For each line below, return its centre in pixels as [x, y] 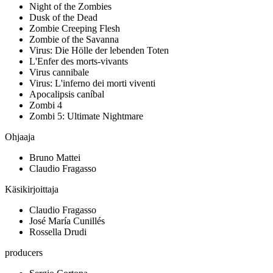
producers [24, 253]
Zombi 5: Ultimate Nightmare [86, 116]
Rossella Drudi [58, 232]
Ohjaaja [20, 137]
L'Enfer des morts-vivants [79, 62]
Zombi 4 [46, 105]
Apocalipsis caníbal [67, 94]
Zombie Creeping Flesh [75, 29]
